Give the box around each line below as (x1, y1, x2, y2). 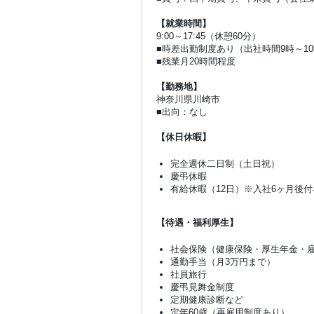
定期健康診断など (170, 294, 243, 305)
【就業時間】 (156, 18, 211, 29)
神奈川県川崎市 (156, 93, 220, 104)
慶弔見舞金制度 (170, 281, 234, 292)
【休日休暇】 (156, 131, 211, 142)
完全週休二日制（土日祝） (170, 158, 280, 169)
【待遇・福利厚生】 (156, 217, 238, 228)
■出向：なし (156, 106, 207, 117)
